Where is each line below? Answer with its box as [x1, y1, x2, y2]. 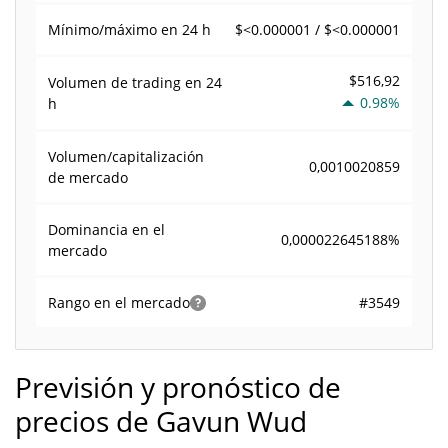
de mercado [48, 168, 128, 187]
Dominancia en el [48, 220, 165, 239]
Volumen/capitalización [48, 147, 204, 166]
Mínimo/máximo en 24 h [48, 20, 211, 39]
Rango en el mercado [48, 293, 190, 312]
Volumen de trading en [48, 73, 206, 92]
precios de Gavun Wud [15, 402, 307, 440]
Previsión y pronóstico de [15, 368, 341, 406]
